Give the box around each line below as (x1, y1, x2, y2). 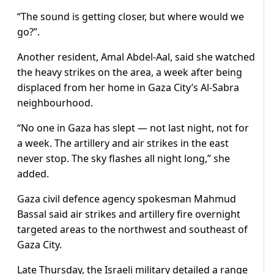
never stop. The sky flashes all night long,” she (17, 152, 230, 166)
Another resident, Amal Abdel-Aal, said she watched (17, 50, 255, 64)
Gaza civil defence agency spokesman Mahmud (17, 192, 236, 206)
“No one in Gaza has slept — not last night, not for (17, 121, 249, 135)
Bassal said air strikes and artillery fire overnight (17, 207, 240, 221)
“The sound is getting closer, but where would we (17, 10, 244, 24)
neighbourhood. (17, 96, 93, 110)
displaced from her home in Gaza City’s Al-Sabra (17, 81, 239, 95)
